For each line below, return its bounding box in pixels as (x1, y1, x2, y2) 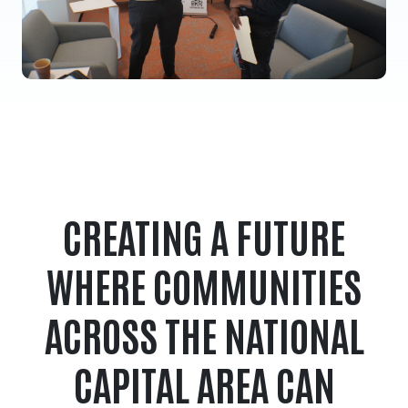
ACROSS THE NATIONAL (44, 306, 364, 360)
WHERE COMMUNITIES (46, 257, 362, 311)
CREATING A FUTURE (63, 208, 345, 261)
